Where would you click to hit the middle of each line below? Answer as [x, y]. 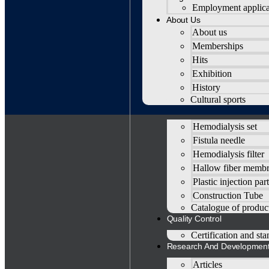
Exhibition [212, 74]
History [206, 87]
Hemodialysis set [225, 126]
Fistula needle [219, 140]
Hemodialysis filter [228, 154]
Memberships [218, 46]
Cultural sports [218, 99]
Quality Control [194, 219]
